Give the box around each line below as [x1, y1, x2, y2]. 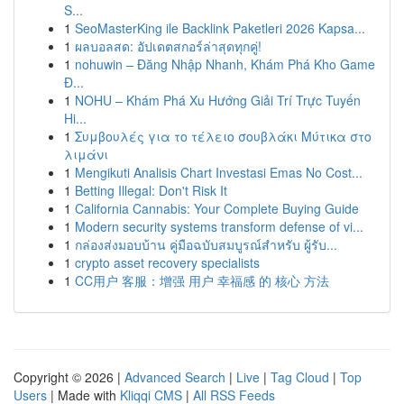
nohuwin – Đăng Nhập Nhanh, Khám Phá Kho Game [75, 55, 375, 73]
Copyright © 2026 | [14, 368, 124, 386]
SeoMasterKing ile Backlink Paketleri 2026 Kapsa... [75, 19, 365, 37]
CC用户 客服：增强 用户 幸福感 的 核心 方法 [75, 271, 329, 289]
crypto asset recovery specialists [75, 253, 260, 271]
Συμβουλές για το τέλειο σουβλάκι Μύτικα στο [75, 127, 372, 145]
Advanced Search [124, 368, 225, 386]
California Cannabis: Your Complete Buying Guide [75, 199, 359, 217]
